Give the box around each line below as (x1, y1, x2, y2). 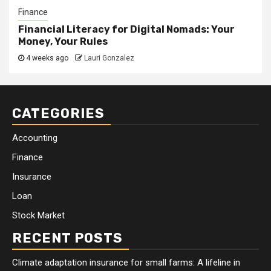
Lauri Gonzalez (84, 54, 134, 63)
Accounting (12, 132, 57, 144)
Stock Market (12, 210, 65, 221)
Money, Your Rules (18, 36, 108, 48)
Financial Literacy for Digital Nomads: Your (18, 24, 235, 36)
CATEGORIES (12, 105, 105, 122)
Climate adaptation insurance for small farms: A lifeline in (12, 257, 240, 269)
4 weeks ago (24, 54, 70, 63)
